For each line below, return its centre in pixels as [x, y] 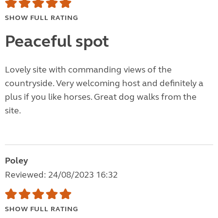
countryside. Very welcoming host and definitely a [104, 83]
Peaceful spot [57, 42]
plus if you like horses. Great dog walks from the [101, 97]
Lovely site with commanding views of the [88, 70]
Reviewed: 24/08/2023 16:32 [61, 175]
